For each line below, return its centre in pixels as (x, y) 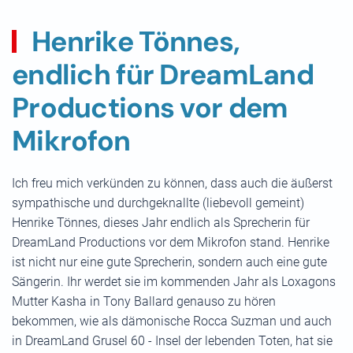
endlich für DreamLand (163, 75)
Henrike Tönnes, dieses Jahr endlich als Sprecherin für (161, 223)
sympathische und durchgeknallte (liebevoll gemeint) (158, 203)
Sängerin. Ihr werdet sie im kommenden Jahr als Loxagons (174, 282)
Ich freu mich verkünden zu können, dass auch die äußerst (172, 183)
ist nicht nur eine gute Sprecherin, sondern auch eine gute (169, 262)
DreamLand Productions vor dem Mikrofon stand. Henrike (171, 242)
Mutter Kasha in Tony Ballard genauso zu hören (144, 301)
